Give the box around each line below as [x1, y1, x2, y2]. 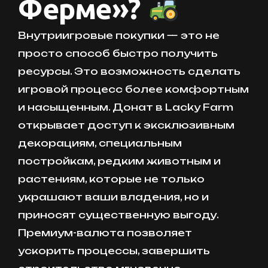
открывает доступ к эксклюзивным [18, 119, 234, 132]
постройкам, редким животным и [18, 155, 221, 167]
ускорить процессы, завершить [18, 245, 210, 257]
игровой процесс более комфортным [18, 83, 249, 96]
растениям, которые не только [18, 173, 205, 185]
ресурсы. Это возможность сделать [18, 65, 240, 78]
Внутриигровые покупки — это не [18, 29, 220, 42]
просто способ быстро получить [18, 47, 218, 60]
